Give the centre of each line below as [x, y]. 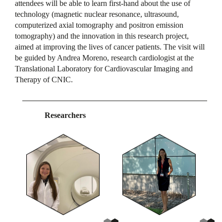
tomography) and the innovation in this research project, [102, 36]
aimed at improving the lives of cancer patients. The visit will [110, 47]
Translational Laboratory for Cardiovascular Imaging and [104, 68]
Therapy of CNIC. [44, 79]
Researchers [65, 115]
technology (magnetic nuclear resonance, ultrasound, [97, 14]
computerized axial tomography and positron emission [99, 25]
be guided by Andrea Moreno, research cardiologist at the [104, 57]
